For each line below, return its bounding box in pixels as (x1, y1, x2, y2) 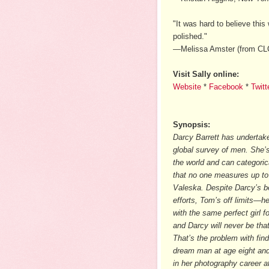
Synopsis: (173, 119, 210, 129)
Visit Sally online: (173, 69, 239, 79)
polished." (173, 31, 207, 41)
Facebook (209, 82, 243, 91)
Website (173, 82, 201, 91)
